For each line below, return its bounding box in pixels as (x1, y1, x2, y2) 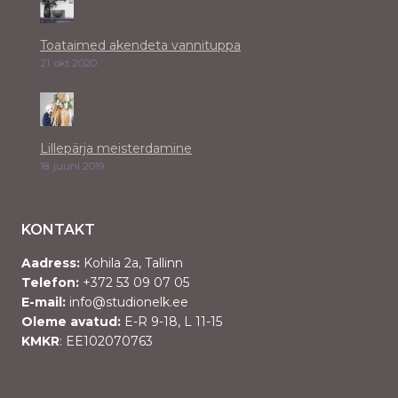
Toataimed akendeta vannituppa (40, 37, 241, 54)
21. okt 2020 (40, 57, 97, 70)
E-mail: (21, 294, 66, 311)
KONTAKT (21, 221, 95, 239)
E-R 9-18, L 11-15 (121, 314, 222, 330)
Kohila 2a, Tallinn (80, 255, 183, 272)
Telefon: (21, 275, 79, 291)
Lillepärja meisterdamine (40, 140, 192, 157)
